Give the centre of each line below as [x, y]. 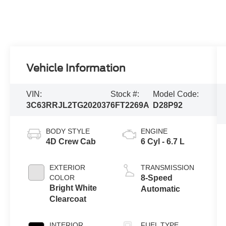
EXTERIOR [68, 167]
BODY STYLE [68, 131]
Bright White [73, 188]
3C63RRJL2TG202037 [69, 105]
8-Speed [156, 178]
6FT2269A [130, 105]
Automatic [160, 189]
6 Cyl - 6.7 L [162, 141]
